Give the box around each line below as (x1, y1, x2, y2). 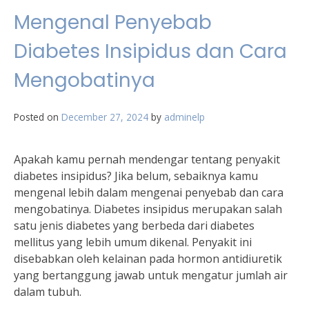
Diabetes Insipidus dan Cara (14, 38, 287, 65)
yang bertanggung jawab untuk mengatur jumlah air (14, 268, 288, 283)
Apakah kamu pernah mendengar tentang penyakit (14, 152, 280, 167)
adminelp (164, 110, 205, 123)
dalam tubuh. (14, 284, 81, 299)
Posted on (14, 110, 61, 123)
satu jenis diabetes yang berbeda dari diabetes (14, 218, 255, 233)
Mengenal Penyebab (14, 9, 212, 36)
